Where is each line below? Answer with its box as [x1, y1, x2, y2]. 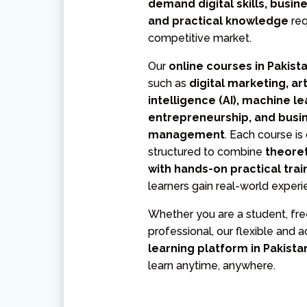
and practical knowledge [148, 14, 289, 28]
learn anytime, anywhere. [148, 259, 276, 273]
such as [148, 77, 190, 90]
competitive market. [148, 32, 252, 45]
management [148, 128, 225, 142]
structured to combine [148, 145, 266, 159]
